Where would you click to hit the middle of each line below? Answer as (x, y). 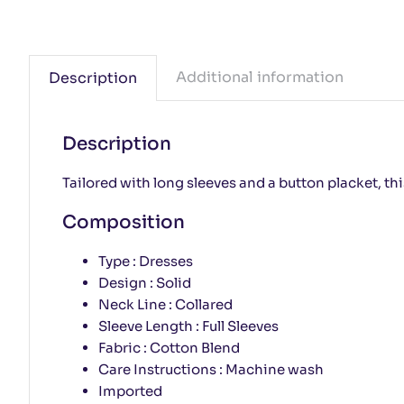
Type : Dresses (145, 261)
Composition (123, 222)
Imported (130, 390)
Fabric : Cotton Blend (169, 347)
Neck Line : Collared (165, 304)
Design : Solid (144, 282)
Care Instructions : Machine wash (211, 369)
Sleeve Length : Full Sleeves (188, 326)
